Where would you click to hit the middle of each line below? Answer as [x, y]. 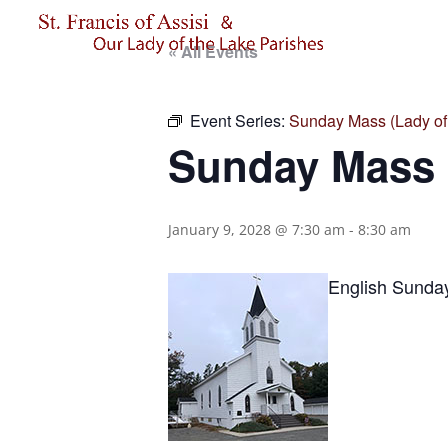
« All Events [213, 51]
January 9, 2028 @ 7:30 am [256, 229]
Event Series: [239, 120]
